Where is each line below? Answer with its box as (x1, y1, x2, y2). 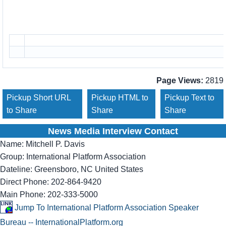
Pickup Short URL (7, 93, 71, 102)
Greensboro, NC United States (34, 165, 143, 174)
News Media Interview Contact (48, 126, 178, 136)
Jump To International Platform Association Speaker (15, 203, 199, 212)
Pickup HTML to (91, 93, 149, 102)
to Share (7, 106, 37, 115)
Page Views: (156, 76, 203, 85)
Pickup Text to (164, 93, 215, 102)
